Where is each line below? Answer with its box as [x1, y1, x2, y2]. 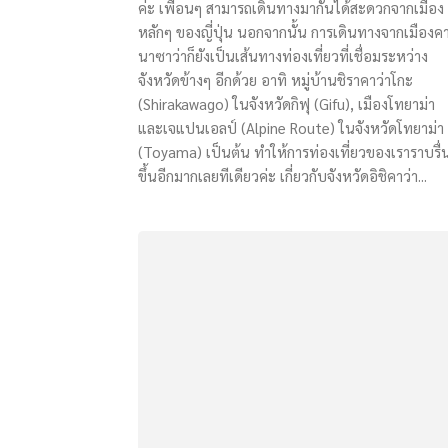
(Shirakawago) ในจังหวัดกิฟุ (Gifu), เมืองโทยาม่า [138, 94, 435, 113]
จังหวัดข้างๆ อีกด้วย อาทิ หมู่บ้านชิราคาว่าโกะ [138, 70, 413, 89]
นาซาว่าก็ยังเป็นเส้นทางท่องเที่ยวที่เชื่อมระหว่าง [138, 46, 428, 65]
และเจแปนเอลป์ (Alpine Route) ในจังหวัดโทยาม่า [138, 118, 444, 137]
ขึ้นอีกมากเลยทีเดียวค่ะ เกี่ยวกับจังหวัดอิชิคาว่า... [138, 166, 427, 185]
